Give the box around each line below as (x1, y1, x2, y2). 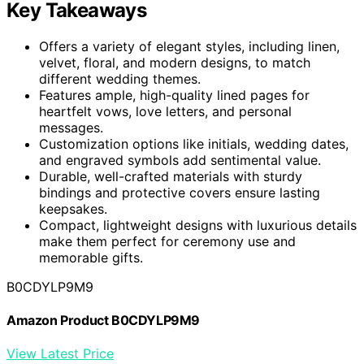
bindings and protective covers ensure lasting (39, 184, 320, 201)
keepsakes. (39, 200, 107, 217)
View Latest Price (6, 345, 114, 362)
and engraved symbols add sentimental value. (39, 151, 321, 168)
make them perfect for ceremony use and (39, 232, 296, 249)
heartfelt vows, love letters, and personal (39, 102, 292, 119)
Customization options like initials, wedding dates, (39, 135, 349, 152)
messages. (39, 119, 103, 136)
